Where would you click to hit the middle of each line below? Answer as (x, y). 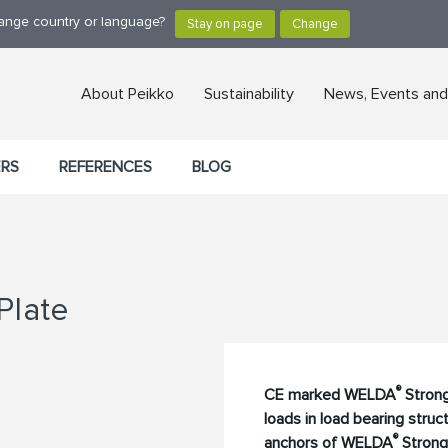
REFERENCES (105, 167)
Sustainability (249, 94)
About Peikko (127, 94)
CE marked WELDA (330, 395)
